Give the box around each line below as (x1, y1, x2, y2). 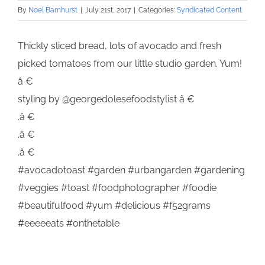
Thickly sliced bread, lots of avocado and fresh (18, 40, 221, 52)
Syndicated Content (177, 6, 242, 15)
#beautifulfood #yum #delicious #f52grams (18, 200, 211, 212)
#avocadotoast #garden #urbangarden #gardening (18, 164, 245, 176)
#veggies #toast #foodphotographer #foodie (18, 182, 216, 194)
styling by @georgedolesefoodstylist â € (18, 93, 195, 105)
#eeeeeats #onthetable (18, 218, 119, 230)
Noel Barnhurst (28, 6, 77, 15)
